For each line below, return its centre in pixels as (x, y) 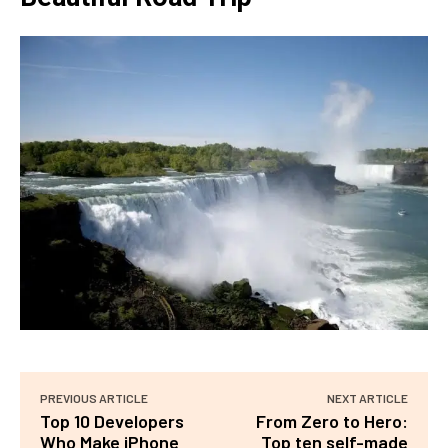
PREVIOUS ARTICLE (94, 398)
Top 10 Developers (112, 421)
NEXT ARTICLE (367, 398)
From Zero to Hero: (331, 421)
